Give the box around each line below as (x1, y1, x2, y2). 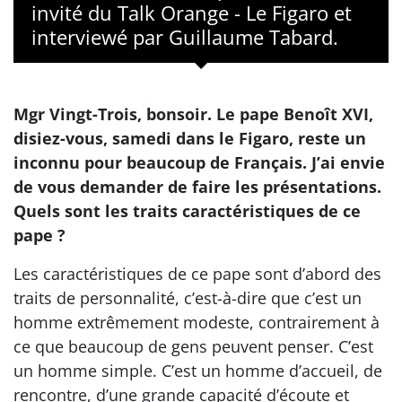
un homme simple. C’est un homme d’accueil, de (13, 360, 382, 381)
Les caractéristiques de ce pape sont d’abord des (13, 263, 381, 284)
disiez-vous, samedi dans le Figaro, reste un (13, 127, 366, 149)
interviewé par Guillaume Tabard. (31, 23, 338, 50)
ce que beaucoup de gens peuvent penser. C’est (13, 336, 373, 357)
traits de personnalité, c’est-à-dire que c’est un (13, 287, 362, 309)
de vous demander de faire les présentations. (13, 176, 381, 197)
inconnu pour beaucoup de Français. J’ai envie (13, 152, 385, 173)
